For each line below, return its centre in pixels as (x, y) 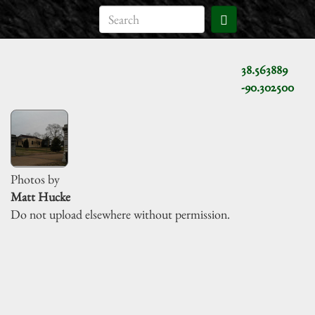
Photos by (35, 179)
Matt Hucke (40, 197)
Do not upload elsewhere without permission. (120, 214)
